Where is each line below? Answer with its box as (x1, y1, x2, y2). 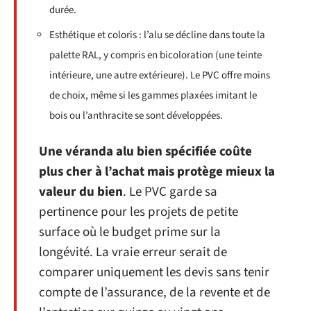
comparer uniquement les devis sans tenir (39, 262, 269, 282)
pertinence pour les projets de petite (39, 202, 238, 221)
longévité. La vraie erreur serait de (39, 242, 227, 262)
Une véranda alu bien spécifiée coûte (39, 142, 252, 161)
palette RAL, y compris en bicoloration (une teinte (49, 48, 262, 63)
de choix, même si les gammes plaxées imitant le (49, 88, 257, 103)
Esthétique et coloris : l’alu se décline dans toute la (49, 28, 265, 43)
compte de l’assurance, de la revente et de (39, 283, 270, 302)
